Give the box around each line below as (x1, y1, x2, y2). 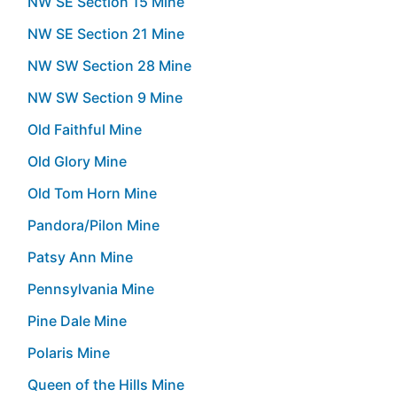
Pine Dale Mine (27, 311, 127, 330)
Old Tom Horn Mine (27, 183, 157, 202)
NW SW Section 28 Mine (27, 56, 191, 74)
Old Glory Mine (27, 152, 127, 170)
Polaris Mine (27, 343, 110, 362)
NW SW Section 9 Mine (27, 88, 183, 106)
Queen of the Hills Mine (27, 375, 184, 393)
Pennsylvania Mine (27, 279, 154, 298)
